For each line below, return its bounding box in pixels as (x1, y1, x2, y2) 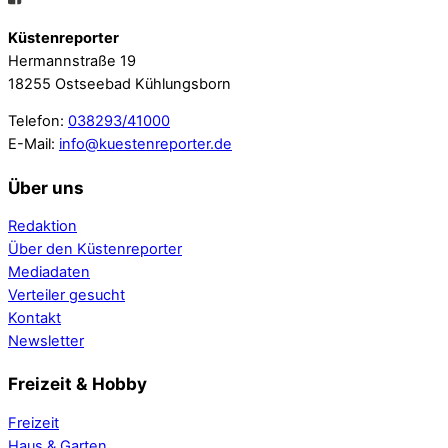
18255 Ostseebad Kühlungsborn (8, 74, 231, 93)
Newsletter (8, 332, 84, 351)
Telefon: (8, 112, 68, 131)
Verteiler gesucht (8, 286, 125, 305)
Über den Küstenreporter (8, 240, 182, 259)
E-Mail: (8, 135, 59, 154)
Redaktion (8, 217, 77, 236)
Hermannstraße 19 (8, 51, 136, 70)
